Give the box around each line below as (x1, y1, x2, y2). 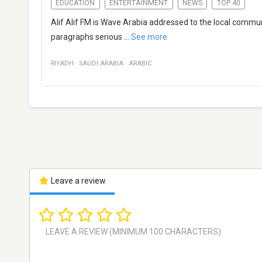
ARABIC (129, 60, 152, 68)
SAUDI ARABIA (79, 60, 123, 68)
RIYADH (51, 60, 74, 68)
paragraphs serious (51, 32, 122, 42)
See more (131, 32, 167, 42)
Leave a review (49, 176, 106, 186)
